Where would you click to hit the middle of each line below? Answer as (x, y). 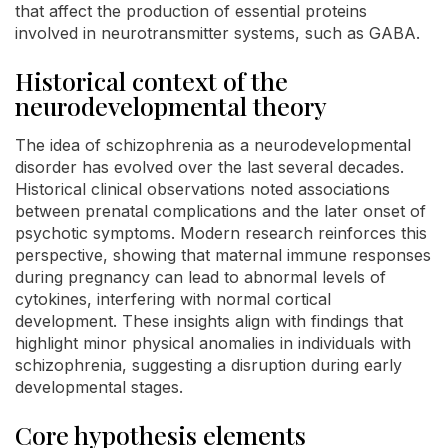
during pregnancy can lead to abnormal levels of (200, 277)
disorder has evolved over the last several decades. (209, 167)
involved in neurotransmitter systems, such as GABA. (217, 33)
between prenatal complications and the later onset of (220, 211)
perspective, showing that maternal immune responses (223, 255)
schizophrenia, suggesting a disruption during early (208, 365)
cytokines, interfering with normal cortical (173, 299)
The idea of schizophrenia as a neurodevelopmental (213, 145)
